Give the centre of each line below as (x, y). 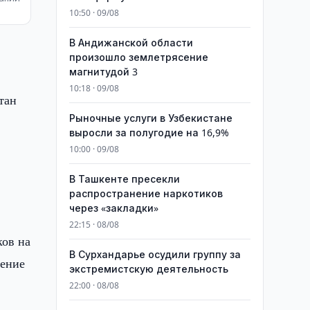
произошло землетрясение (138, 57)
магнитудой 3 (103, 72)
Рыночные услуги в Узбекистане (151, 118)
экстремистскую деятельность (148, 269)
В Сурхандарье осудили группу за (155, 254)
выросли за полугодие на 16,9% (149, 133)
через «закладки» (113, 208)
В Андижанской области (131, 43)
